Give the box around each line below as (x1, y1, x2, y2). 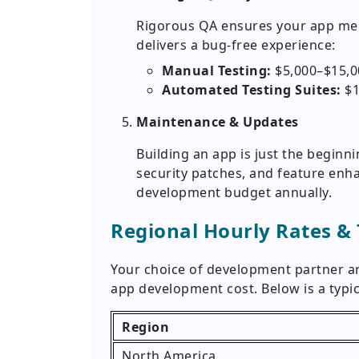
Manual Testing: (162, 62, 272, 80)
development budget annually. (136, 184, 332, 202)
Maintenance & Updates (136, 113, 299, 131)
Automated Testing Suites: (162, 81, 341, 99)
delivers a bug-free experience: (136, 36, 336, 54)
